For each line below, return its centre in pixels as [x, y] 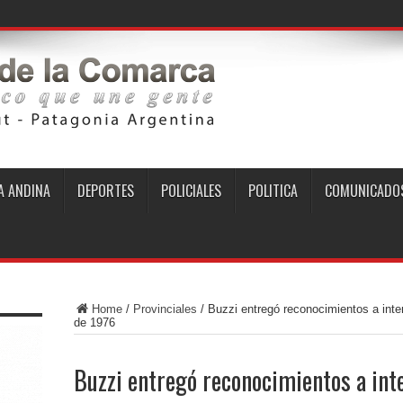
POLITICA [273, 191]
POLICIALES [191, 191]
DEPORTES [105, 191]
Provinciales [165, 309]
